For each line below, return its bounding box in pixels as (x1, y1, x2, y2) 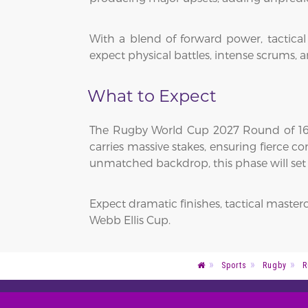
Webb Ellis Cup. (89, 213, 170, 226)
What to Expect (87, 86, 217, 106)
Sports (221, 261, 247, 270)
